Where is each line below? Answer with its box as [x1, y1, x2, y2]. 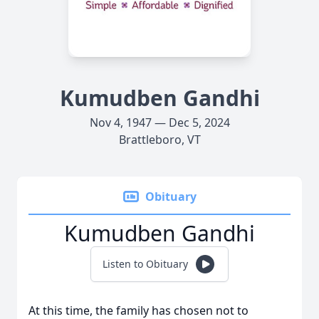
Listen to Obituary [103, 257, 188, 271]
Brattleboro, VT [118, 132, 201, 147]
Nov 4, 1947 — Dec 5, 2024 [89, 115, 230, 130]
